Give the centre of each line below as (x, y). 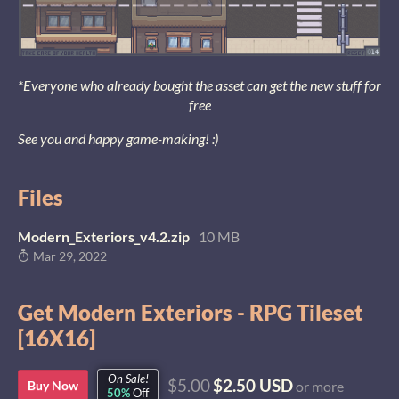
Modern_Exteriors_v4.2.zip (104, 237)
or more (318, 387)
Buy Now (53, 386)
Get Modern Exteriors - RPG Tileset (191, 313)
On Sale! (128, 378)
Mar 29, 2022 (69, 257)
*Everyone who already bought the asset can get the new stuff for (199, 85)
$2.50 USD (253, 386)
